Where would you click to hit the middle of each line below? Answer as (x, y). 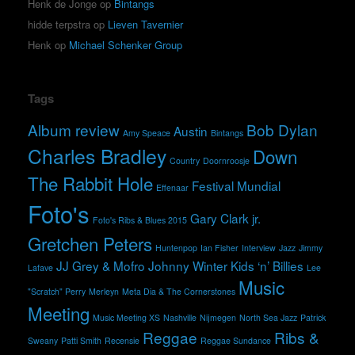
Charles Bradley (97, 155)
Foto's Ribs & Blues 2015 (140, 219)
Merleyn (104, 291)
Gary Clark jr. (225, 218)
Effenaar (172, 187)
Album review (74, 129)
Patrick (313, 317)
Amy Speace (147, 132)
